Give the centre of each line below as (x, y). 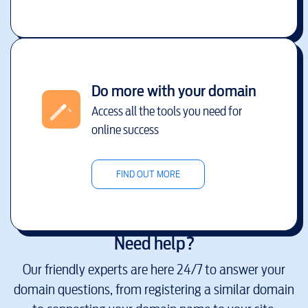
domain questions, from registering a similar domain (154, 290)
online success (125, 129)
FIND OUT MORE (148, 174)
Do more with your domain (174, 90)
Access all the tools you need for (166, 111)
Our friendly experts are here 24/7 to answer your (154, 270)
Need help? (154, 243)
